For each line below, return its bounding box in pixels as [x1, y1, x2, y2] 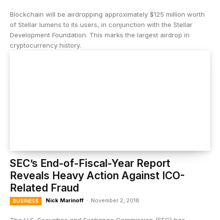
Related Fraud [10, 182, 79, 194]
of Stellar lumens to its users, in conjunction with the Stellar [10, 21, 192, 28]
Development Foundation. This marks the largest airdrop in [10, 31, 190, 39]
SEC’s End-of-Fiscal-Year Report [10, 157, 170, 169]
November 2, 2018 [91, 197, 139, 204]
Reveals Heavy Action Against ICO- [10, 169, 185, 182]
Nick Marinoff [46, 197, 83, 204]
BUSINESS [13, 198, 39, 204]
